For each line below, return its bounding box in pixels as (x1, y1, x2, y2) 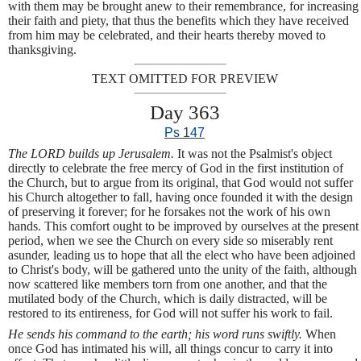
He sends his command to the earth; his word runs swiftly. (8, 327, 305, 342)
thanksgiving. (8, 42, 77, 56)
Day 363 (149, 100, 220, 123)
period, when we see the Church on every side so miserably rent (8, 234, 333, 248)
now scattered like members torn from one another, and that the (8, 277, 327, 292)
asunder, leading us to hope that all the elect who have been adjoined (8, 248, 355, 263)
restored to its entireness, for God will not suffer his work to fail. (8, 306, 333, 321)
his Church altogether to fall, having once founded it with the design (8, 190, 353, 205)
